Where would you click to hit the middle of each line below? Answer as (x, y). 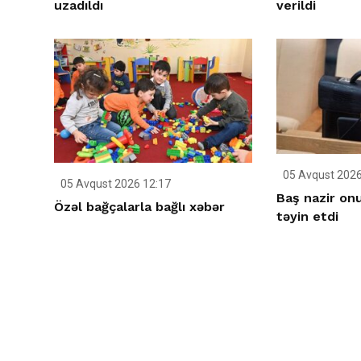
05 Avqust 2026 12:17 (114, 184)
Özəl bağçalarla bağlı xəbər (139, 207)
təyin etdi (307, 216)
